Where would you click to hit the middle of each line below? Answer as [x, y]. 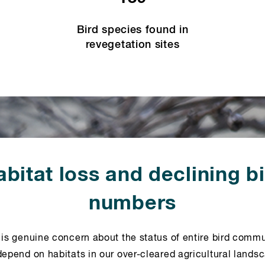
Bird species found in [132, 30]
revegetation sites [132, 45]
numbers [132, 203]
